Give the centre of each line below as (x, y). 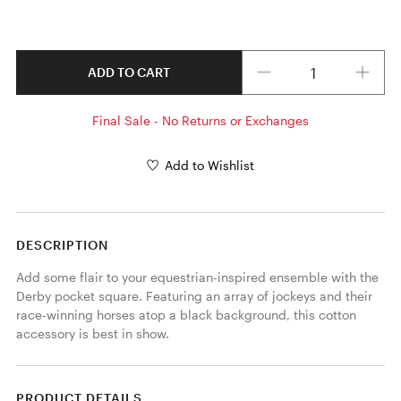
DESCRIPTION (62, 244)
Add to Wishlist (209, 166)
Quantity (267, 57)
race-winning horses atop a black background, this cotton (186, 314)
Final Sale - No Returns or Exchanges (200, 120)
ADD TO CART (129, 73)
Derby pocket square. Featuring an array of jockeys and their (194, 295)
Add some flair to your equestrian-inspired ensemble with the (197, 277)
